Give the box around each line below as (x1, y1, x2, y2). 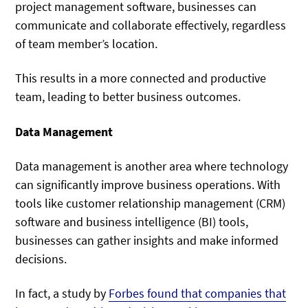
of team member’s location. (15, 35, 158, 52)
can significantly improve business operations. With (15, 177, 281, 193)
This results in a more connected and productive (15, 70, 267, 87)
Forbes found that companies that (109, 285, 287, 302)
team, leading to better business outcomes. (15, 89, 241, 105)
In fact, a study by (15, 285, 109, 302)
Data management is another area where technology (15, 158, 289, 175)
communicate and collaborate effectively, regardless (15, 16, 287, 33)
